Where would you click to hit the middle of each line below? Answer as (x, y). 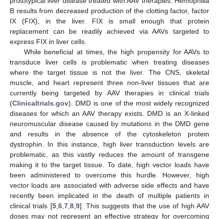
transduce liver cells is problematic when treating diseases (109, 62)
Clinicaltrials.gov (40, 103)
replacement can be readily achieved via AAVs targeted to (109, 32)
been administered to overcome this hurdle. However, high (109, 175)
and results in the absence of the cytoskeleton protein (109, 134)
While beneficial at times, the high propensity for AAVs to (116, 52)
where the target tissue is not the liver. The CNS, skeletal (109, 73)
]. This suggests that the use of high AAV (144, 206)
